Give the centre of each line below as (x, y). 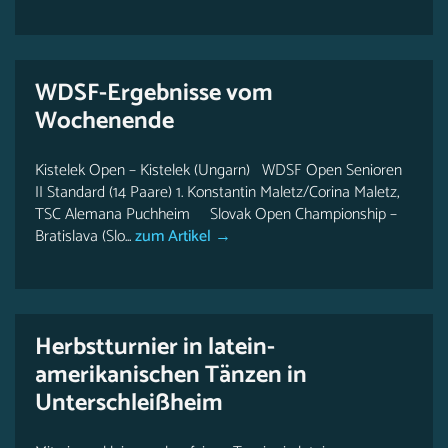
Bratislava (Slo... (83, 236)
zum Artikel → (181, 236)
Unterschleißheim (129, 403)
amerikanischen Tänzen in (171, 375)
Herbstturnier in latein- (155, 347)
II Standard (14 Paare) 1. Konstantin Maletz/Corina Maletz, (217, 192)
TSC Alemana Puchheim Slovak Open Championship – (216, 214)
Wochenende (104, 121)
